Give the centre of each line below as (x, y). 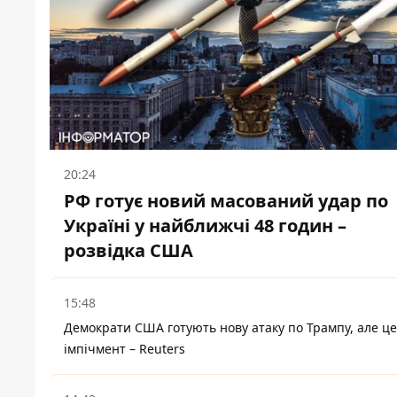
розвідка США (128, 251)
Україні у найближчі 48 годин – (205, 226)
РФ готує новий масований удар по (226, 201)
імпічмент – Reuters (125, 349)
